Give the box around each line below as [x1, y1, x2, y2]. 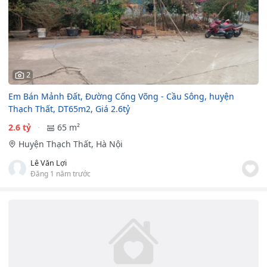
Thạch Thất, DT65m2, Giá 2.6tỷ [8, 103, 130, 115]
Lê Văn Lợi [30, 158, 67, 169]
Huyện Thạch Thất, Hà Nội [18, 138, 123, 150]
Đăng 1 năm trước [30, 169, 91, 179]
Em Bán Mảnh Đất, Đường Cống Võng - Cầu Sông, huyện [8, 91, 234, 103]
